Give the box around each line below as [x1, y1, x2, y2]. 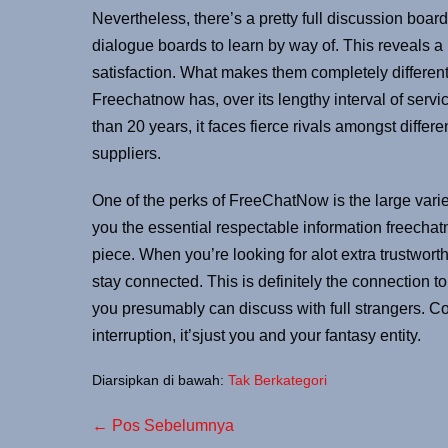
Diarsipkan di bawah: [92, 371, 224, 388]
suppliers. [92, 144, 161, 162]
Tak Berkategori [228, 371, 327, 388]
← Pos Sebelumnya [92, 416, 234, 434]
